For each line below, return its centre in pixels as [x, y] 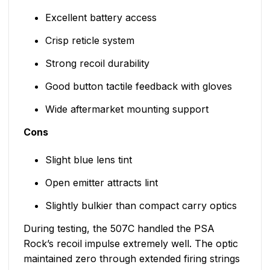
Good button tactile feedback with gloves [138, 86]
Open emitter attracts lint [101, 182]
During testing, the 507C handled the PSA [119, 228]
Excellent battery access [101, 18]
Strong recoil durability [97, 64]
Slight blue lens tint [88, 159]
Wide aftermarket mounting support [127, 109]
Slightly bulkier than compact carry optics [141, 205]
